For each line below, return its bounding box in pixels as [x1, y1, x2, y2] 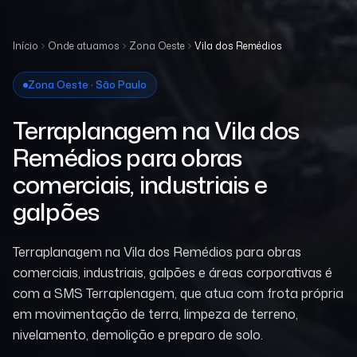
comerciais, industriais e [13, 167, 267, 202]
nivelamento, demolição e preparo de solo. [13, 326, 263, 344]
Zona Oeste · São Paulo [28, 77, 147, 92]
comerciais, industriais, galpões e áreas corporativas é [13, 264, 332, 282]
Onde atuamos [48, 39, 120, 53]
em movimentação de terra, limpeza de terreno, [13, 305, 298, 324]
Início [13, 39, 38, 53]
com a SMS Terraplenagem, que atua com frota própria [13, 284, 343, 303]
